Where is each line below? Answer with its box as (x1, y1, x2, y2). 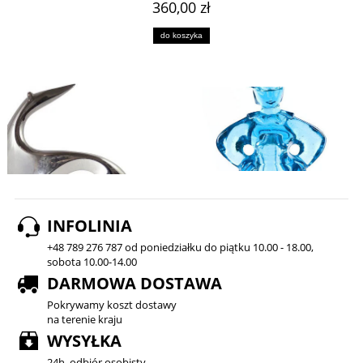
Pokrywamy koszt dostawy (47, 297, 177, 313)
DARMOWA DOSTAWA (47, 272, 222, 295)
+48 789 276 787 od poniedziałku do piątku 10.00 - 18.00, (47, 240, 314, 255)
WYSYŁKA (47, 330, 122, 352)
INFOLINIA (47, 215, 132, 237)
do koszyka (160, 31, 203, 41)
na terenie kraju (47, 312, 122, 327)
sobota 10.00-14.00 (47, 254, 137, 270)
